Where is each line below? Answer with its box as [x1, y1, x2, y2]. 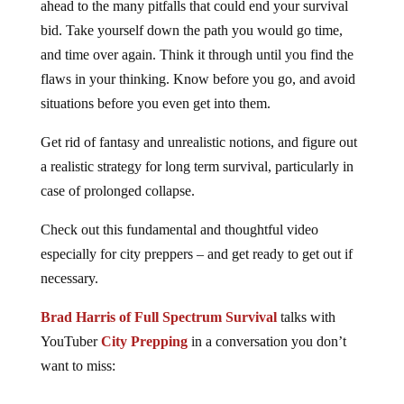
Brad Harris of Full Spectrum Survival [40, 308, 277, 325]
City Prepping [100, 333, 188, 349]
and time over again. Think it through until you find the [40, 46, 353, 62]
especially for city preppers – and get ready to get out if [40, 245, 353, 262]
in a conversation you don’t [187, 333, 346, 349]
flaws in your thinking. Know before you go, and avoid [40, 70, 355, 87]
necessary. [40, 270, 98, 286]
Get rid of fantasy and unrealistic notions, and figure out [40, 133, 357, 150]
